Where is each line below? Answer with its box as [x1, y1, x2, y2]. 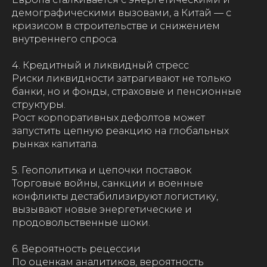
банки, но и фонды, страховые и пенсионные [12, 86, 241, 97]
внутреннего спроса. [12, 33, 118, 45]
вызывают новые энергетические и [12, 204, 192, 215]
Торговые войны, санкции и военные [12, 178, 203, 189]
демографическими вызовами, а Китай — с [12, 7, 231, 18]
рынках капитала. [12, 138, 98, 150]
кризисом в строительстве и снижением [12, 20, 220, 32]
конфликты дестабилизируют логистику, [12, 191, 218, 202]
